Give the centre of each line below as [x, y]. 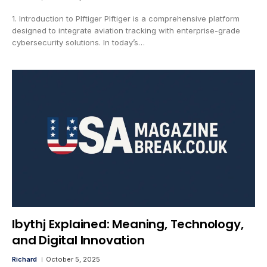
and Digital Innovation [78, 240]
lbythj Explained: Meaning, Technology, [128, 224]
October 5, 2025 [73, 259]
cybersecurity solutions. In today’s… [78, 43]
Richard [24, 259]
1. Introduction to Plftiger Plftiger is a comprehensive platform [126, 19]
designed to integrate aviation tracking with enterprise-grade [126, 31]
